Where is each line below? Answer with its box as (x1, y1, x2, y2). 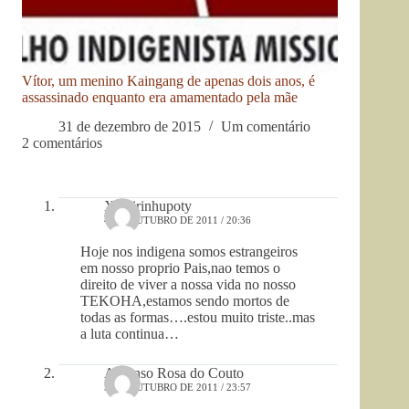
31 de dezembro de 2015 (58, 119, 201, 135)
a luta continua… (80, 326, 179, 342)
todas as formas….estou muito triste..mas (80, 309, 315, 326)
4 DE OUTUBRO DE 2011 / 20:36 (104, 215, 251, 226)
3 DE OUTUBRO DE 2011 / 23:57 (104, 382, 251, 393)
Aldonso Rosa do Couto (104, 365, 244, 382)
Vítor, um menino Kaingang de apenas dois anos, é (22, 72, 315, 89)
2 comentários (22, 135, 102, 152)
